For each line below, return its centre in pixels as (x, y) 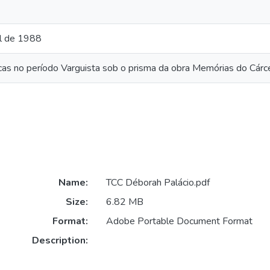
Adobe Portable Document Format (179, 221)
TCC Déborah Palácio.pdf (158, 183)
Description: (60, 241)
